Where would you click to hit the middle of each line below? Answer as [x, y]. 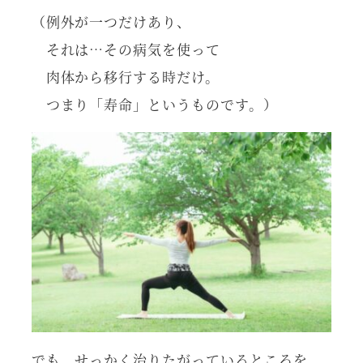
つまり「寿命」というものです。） [154, 105]
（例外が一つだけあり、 [111, 22]
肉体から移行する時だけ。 [126, 77]
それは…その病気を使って [126, 49]
